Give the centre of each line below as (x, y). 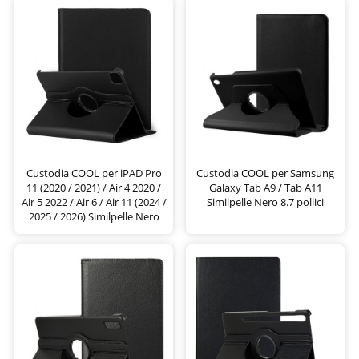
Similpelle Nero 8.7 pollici (265, 202)
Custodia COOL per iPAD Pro (94, 173)
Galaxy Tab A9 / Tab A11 (265, 187)
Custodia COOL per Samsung (265, 173)
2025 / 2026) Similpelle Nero (94, 216)
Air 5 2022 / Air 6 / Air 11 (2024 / (94, 202)
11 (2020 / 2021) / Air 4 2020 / (94, 187)
